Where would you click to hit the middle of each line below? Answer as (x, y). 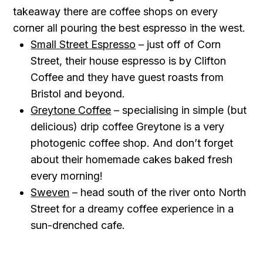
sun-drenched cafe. (78, 225)
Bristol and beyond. (78, 94)
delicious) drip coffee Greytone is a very (128, 127)
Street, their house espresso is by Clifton (129, 61)
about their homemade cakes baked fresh (132, 159)
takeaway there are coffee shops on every (116, 11)
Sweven (50, 192)
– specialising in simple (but (181, 110)
